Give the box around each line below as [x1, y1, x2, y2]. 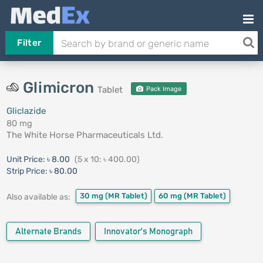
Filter [17, 38, 42, 48]
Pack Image [144, 85, 181, 93]
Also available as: [6, 191, 70, 202]
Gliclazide [6, 106, 46, 116]
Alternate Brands [15, 227, 82, 236]
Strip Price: [6, 166, 48, 176]
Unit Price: [6, 154, 47, 164]
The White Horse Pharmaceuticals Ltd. [6, 130, 163, 140]
